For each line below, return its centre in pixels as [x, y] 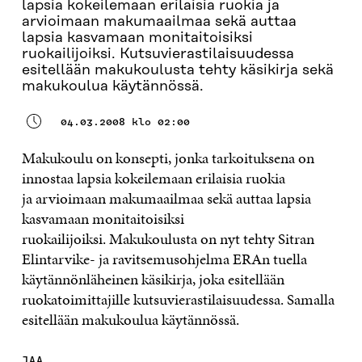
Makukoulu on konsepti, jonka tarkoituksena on [168, 158]
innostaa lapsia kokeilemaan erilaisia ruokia [153, 178]
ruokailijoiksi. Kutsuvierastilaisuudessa [158, 54]
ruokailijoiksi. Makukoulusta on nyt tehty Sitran [168, 239]
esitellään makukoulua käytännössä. [130, 320]
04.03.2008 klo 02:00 [125, 122]
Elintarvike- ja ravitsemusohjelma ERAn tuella [164, 259]
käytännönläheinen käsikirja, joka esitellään [153, 279]
